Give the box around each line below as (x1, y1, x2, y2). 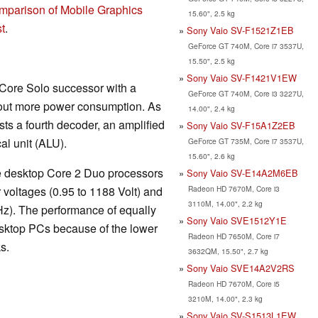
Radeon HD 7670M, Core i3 (187, 182, 280, 194)
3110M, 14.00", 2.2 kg (187, 197, 263, 209)
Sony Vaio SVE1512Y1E (187, 213, 287, 227)
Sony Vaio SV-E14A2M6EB (187, 165, 298, 180)
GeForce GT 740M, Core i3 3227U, (187, 87, 304, 99)
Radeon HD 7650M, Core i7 (187, 230, 280, 241)
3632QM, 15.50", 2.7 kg (187, 245, 268, 256)
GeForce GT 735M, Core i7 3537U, (187, 135, 304, 146)
